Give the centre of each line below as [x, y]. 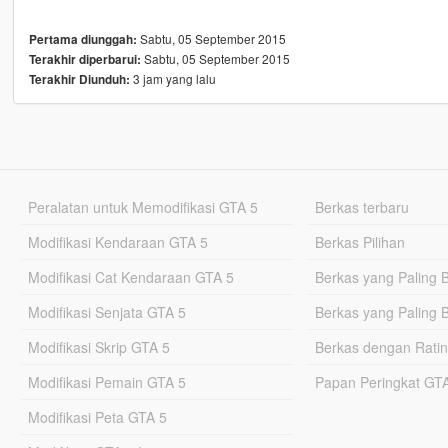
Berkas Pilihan [360, 242]
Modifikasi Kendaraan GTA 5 [117, 242]
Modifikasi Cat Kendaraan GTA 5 [130, 277]
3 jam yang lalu [172, 79]
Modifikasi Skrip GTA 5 [98, 347]
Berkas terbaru [362, 207]
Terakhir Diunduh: [79, 80]
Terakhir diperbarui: [84, 60]
